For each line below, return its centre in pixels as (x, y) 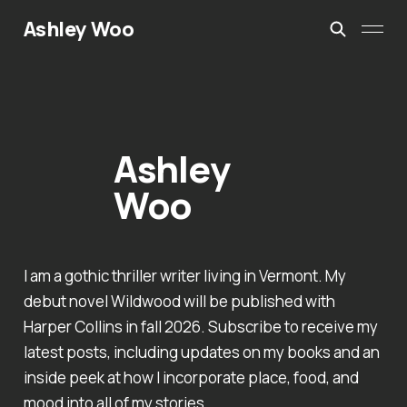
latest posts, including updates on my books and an (201, 352)
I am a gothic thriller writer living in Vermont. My (184, 276)
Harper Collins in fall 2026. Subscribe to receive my (200, 327)
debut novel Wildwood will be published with (179, 302)
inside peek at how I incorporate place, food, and (191, 378)
